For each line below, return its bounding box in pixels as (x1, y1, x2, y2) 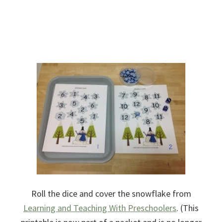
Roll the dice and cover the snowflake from (31, 187, 191, 199)
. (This (176, 202, 199, 214)
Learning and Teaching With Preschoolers (23, 202, 176, 214)
